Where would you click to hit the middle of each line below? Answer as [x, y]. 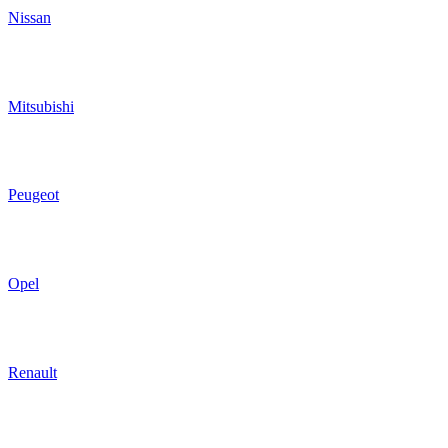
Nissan [29, 18]
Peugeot [33, 195]
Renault [32, 372]
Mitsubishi [41, 106]
